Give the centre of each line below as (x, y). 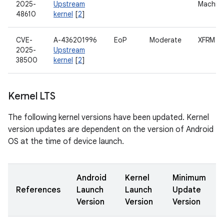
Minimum (189, 178)
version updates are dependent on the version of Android (111, 129)
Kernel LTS (32, 96)
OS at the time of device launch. (66, 141)
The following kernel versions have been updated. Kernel (108, 117)
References (38, 190)
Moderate (165, 40)
